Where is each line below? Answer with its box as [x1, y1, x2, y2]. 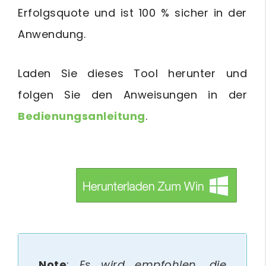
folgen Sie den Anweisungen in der [18, 87, 247, 102]
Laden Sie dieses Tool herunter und [18, 65, 247, 81]
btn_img [26, 193, 75, 208]
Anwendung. [18, 26, 85, 42]
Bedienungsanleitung [18, 108, 145, 123]
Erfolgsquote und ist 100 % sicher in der [18, 5, 247, 20]
